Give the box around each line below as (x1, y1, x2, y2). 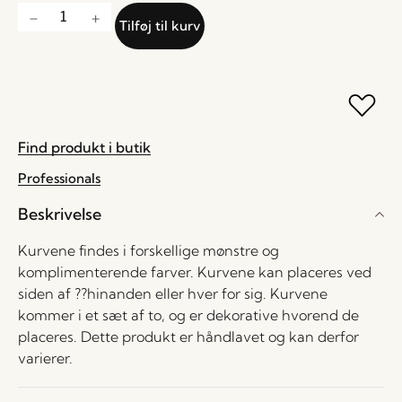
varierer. (18, 349, 73, 367)
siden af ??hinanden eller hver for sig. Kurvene (18, 284, 328, 302)
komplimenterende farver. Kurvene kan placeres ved (18, 263, 371, 281)
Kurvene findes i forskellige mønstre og (18, 241, 279, 259)
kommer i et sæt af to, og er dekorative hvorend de (18, 306, 359, 324)
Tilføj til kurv (119, 17, 200, 34)
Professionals (18, 170, 100, 187)
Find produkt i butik (18, 138, 151, 156)
